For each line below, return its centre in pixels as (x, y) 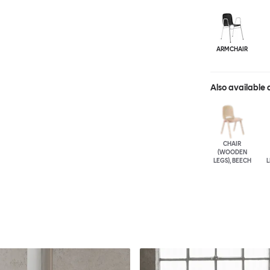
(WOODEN (232, 152)
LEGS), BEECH (232, 161)
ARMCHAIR (232, 49)
